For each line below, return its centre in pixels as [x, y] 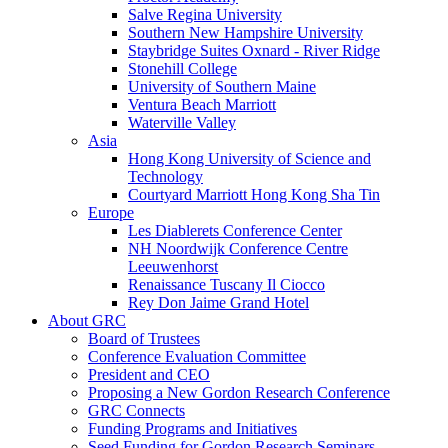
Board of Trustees [144, 338]
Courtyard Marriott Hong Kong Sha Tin [254, 194]
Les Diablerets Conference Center [235, 230]
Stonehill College [182, 68]
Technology [165, 176]
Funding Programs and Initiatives [192, 428]
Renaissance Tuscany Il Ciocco [226, 284]
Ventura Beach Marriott [202, 104]
